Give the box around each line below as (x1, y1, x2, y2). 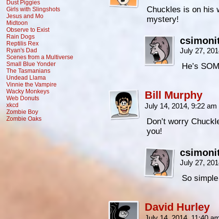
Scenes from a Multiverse (6, 54, 73, 61)
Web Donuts (6, 95, 39, 102)
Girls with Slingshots (6, 6, 60, 13)
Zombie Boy (6, 109, 38, 115)
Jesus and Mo (6, 13, 44, 20)
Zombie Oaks (6, 115, 42, 122)
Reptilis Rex (6, 40, 39, 47)
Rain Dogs (6, 33, 35, 40)
